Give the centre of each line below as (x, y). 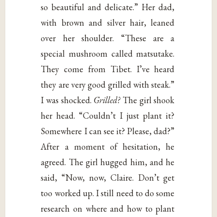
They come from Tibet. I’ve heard (108, 69)
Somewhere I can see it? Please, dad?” (108, 131)
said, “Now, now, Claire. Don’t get (108, 178)
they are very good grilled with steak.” (108, 85)
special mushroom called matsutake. (108, 54)
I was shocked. (67, 100)
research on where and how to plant (108, 209)
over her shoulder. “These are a (108, 38)
